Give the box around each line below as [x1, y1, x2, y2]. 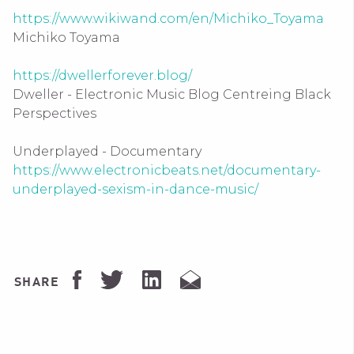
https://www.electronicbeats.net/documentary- [13, 162, 321, 178]
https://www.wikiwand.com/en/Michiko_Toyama [13, 10, 324, 26]
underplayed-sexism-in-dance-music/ [13, 181, 258, 197]
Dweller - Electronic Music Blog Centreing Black [13, 86, 331, 102]
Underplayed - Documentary [13, 143, 201, 159]
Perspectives [13, 105, 100, 121]
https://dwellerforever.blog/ [13, 67, 192, 83]
